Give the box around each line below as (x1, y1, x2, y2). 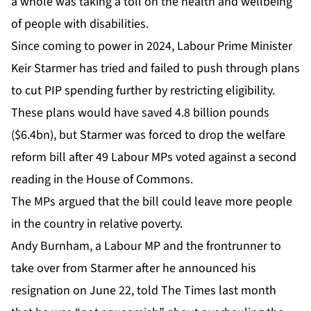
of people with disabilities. (11, 15, 149, 33)
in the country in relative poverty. (11, 215, 183, 233)
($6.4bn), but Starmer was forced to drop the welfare (11, 126, 285, 144)
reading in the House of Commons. (11, 170, 193, 188)
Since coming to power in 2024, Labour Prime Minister (11, 37, 292, 55)
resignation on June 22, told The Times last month (11, 281, 276, 299)
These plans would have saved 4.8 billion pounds (11, 103, 269, 121)
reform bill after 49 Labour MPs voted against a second (11, 148, 296, 166)
